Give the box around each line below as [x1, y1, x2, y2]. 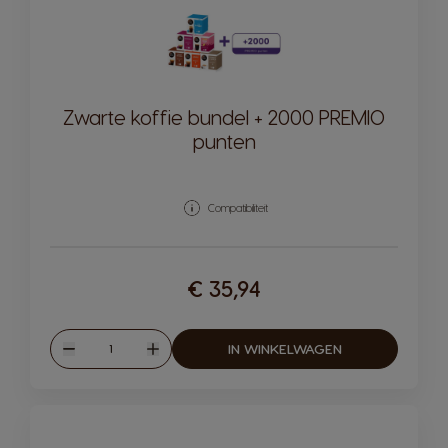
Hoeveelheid [74, 334, 167, 354]
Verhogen [145, 349, 220, 368]
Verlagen [62, 349, 130, 368]
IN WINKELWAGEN [227, 339, 342, 357]
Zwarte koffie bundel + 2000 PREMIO [63, 105, 385, 129]
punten [192, 129, 256, 153]
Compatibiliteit [207, 201, 268, 214]
